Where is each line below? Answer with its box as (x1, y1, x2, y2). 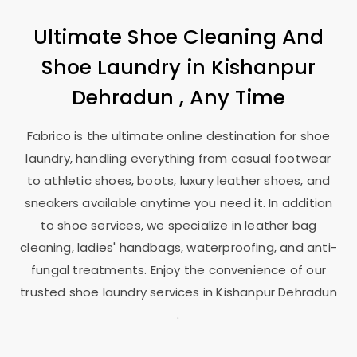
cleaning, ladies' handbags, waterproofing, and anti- (20, 239, 337, 257)
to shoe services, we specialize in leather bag (40, 217, 317, 234)
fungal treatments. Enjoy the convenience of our (31, 261, 326, 279)
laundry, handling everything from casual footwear (25, 150, 331, 167)
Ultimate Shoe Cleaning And (33, 22, 324, 52)
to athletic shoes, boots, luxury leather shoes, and (26, 172, 331, 190)
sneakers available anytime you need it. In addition (24, 194, 333, 212)
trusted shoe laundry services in (20, 284, 217, 301)
